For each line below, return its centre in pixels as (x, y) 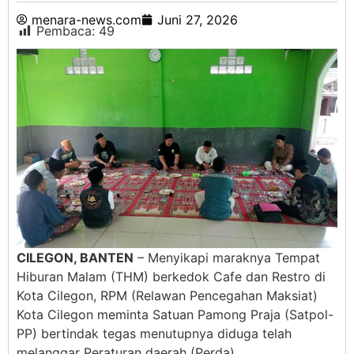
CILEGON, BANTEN (75, 257)
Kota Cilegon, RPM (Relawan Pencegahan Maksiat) (167, 295)
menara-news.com (87, 20)
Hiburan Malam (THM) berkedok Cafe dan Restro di (171, 276)
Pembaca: (66, 31)
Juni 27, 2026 (198, 20)
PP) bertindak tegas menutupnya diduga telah (154, 333)
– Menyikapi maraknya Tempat (227, 257)
